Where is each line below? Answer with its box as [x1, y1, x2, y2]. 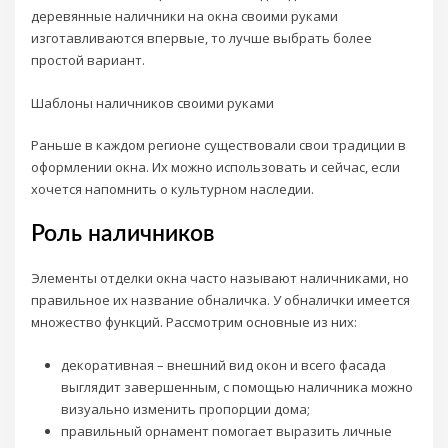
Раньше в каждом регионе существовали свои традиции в [31, 135, 407, 154]
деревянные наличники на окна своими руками [31, 7, 339, 26]
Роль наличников [31, 223, 215, 246]
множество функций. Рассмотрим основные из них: [31, 313, 358, 332]
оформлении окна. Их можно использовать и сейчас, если [31, 157, 401, 176]
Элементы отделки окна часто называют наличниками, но [31, 269, 410, 288]
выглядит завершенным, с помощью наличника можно [60, 377, 413, 396]
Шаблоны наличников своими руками [31, 93, 275, 112]
